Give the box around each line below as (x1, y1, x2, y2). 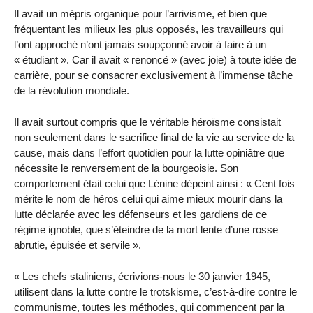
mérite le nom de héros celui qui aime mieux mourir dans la (14, 192, 282, 205)
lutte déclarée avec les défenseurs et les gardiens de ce (14, 208, 267, 220)
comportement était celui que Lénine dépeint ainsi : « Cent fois (14, 177, 295, 189)
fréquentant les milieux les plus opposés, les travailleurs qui (14, 23, 283, 36)
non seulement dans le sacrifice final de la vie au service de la (14, 131, 294, 143)
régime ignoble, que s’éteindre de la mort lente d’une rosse (14, 223, 278, 235)
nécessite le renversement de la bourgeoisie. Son (14, 161, 238, 174)
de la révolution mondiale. (14, 85, 129, 97)
